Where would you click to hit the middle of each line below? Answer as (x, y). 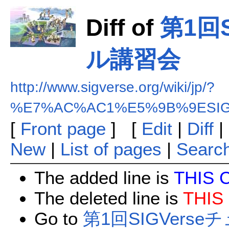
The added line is (104, 178)
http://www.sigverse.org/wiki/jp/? (112, 87)
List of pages (111, 149)
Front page (63, 129)
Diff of (123, 28)
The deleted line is (108, 198)
